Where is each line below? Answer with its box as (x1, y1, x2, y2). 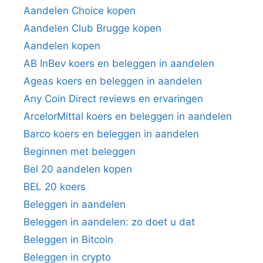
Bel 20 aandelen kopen (23, 163, 132, 175)
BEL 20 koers (23, 180, 86, 193)
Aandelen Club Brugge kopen (23, 22, 161, 34)
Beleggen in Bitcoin (23, 233, 113, 245)
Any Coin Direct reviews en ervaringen (23, 92, 203, 104)
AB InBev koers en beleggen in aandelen (23, 57, 214, 69)
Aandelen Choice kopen (23, 4, 136, 16)
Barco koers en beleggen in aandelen (23, 127, 199, 140)
